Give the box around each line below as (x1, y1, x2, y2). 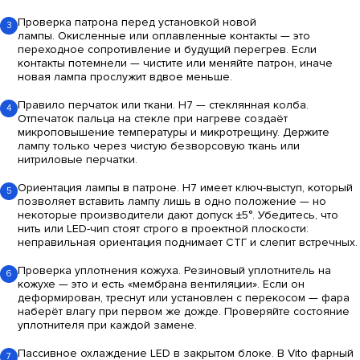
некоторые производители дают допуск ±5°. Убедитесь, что (18, 207, 338, 222)
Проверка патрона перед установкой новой (18, 14, 256, 29)
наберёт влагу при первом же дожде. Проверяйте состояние (18, 304, 350, 318)
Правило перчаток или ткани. (18, 97, 175, 112)
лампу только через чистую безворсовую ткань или (18, 138, 300, 153)
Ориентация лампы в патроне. (18, 180, 179, 194)
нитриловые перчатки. (18, 152, 137, 166)
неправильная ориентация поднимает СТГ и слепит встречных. (18, 235, 358, 249)
